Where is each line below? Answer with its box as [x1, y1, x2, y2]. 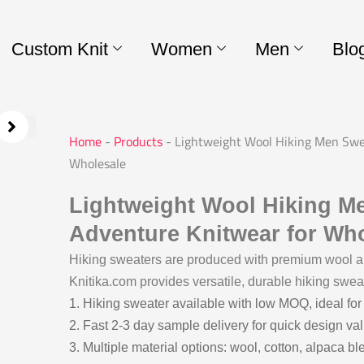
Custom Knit [11, 38, 108, 59]
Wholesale [68, 154, 126, 174]
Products [113, 132, 162, 152]
